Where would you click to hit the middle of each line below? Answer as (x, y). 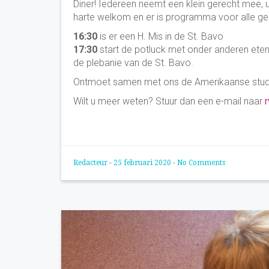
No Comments (201, 163)
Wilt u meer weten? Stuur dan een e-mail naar (168, 101)
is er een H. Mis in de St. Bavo (160, 37)
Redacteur (91, 163)
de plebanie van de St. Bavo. (133, 63)
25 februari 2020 (143, 163)
